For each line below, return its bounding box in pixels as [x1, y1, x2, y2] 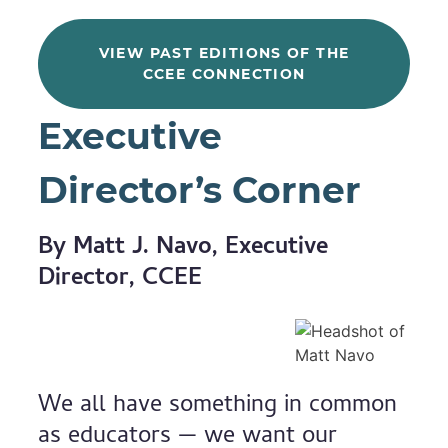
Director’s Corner [38, 168, 362, 212]
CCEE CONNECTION [142, 65, 306, 83]
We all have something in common [38, 387, 398, 426]
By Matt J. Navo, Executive [38, 229, 329, 268]
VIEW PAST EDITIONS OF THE [98, 44, 350, 62]
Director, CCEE [38, 260, 203, 299]
